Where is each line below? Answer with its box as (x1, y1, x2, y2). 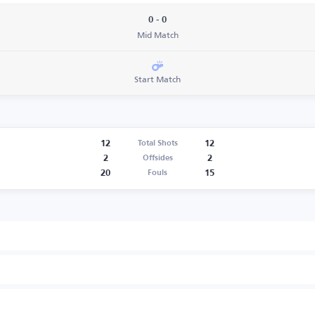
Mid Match (136, 27, 179, 43)
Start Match (134, 71, 181, 87)
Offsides (142, 154, 173, 162)
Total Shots (137, 139, 178, 148)
